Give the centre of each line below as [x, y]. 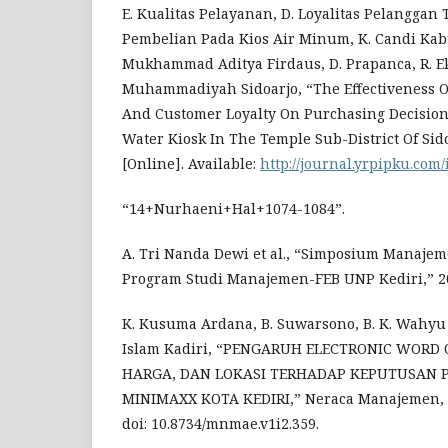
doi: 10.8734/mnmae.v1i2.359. [220, 423]
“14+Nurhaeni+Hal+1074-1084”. [233, 208]
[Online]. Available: [191, 163]
